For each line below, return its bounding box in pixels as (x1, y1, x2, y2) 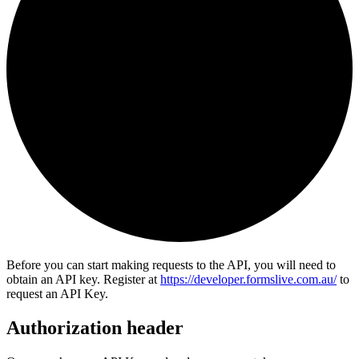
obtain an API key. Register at (6, 272, 160, 286)
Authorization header (6, 317, 184, 338)
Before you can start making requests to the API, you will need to (6, 257, 336, 272)
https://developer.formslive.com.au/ (160, 272, 337, 286)
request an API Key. (6, 286, 108, 301)
